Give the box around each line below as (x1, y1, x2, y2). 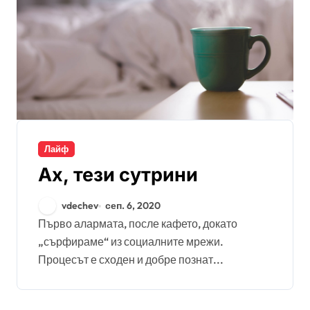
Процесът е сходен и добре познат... (38, 253, 224, 266)
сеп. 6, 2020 (105, 199, 161, 212)
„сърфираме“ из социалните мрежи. (38, 235, 224, 248)
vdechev (62, 199, 98, 212)
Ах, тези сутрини (38, 163, 198, 186)
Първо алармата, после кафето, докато (38, 217, 46, 230)
